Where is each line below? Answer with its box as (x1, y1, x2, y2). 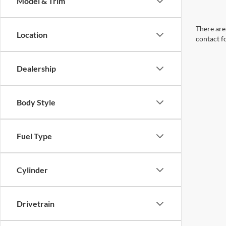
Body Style (17, 97, 55, 107)
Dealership (17, 64, 56, 73)
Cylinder (17, 165, 48, 175)
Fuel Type (17, 131, 52, 141)
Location (17, 30, 47, 39)
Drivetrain (17, 199, 54, 208)
